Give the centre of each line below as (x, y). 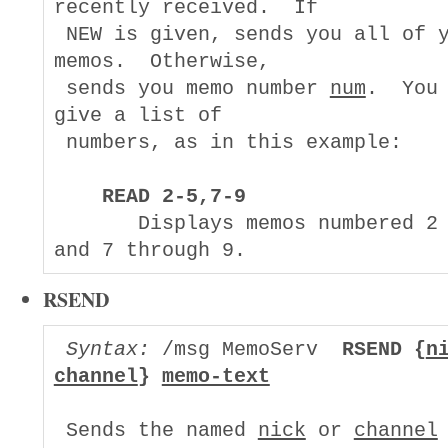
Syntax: (107, 349)
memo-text (215, 376)
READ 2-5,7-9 (173, 196)
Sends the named (155, 430)
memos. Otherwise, (161, 61)
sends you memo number (191, 88)
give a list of (137, 115)
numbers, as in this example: (227, 142)
